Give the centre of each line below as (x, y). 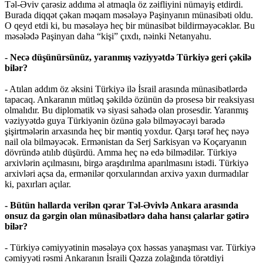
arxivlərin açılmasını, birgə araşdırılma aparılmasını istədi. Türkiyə (127, 163)
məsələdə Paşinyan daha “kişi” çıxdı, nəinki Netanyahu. (108, 36)
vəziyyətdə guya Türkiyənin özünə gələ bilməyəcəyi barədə (115, 121)
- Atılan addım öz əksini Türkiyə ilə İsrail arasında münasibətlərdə (126, 89)
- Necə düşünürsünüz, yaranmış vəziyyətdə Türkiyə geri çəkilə (128, 58)
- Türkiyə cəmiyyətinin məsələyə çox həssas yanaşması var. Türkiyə (130, 248)
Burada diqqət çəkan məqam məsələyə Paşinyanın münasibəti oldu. (129, 15)
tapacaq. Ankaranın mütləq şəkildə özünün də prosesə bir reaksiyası (129, 100)
